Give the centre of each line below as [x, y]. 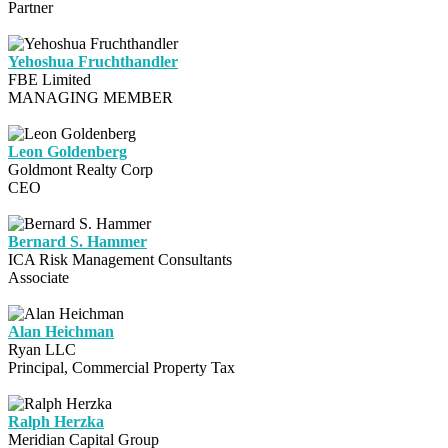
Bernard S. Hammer [77, 242]
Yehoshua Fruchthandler [93, 62]
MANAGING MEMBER [90, 98]
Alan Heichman [61, 332]
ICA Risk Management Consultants [120, 260]
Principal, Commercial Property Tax [121, 368]
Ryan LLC [42, 350]
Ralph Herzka [56, 422]
